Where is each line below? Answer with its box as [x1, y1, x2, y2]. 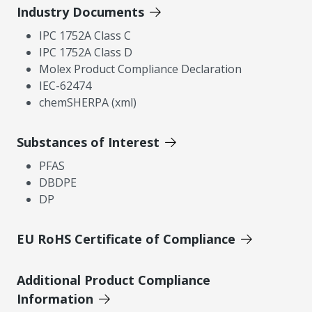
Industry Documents [17, 3, 144, 20]
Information [17, 290, 93, 307]
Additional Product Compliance [17, 271, 210, 288]
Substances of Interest [17, 133, 159, 150]
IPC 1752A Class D [39, 44, 132, 60]
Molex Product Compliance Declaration [39, 61, 242, 77]
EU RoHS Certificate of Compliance [17, 230, 235, 247]
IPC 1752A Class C [39, 27, 131, 43]
